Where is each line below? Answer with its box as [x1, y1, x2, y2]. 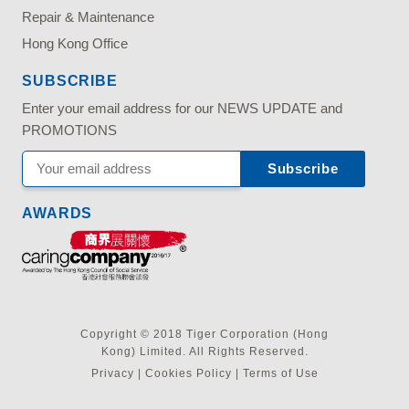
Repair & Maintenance [22, 8, 155, 25]
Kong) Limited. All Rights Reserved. [100, 344, 309, 358]
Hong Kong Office [22, 35, 129, 51]
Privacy [90, 366, 134, 380]
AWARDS [22, 204, 93, 221]
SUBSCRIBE [22, 72, 118, 89]
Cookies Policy [144, 366, 232, 380]
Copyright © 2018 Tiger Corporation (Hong [80, 327, 329, 341]
